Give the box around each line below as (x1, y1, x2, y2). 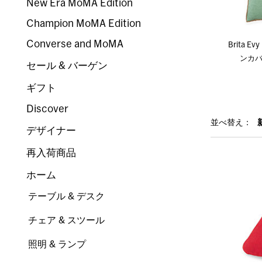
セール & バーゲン (26, 61, 108, 71)
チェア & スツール (28, 216, 105, 225)
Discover (26, 104, 69, 114)
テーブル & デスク (28, 192, 105, 201)
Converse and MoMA (26, 39, 124, 49)
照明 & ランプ (28, 240, 87, 249)
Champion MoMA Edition (26, 19, 142, 29)
